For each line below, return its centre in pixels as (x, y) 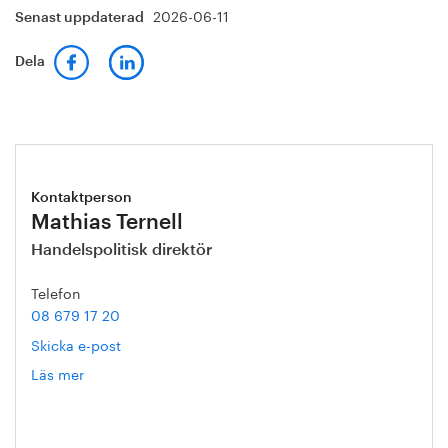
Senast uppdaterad (81, 18)
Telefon (56, 292)
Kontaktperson (81, 198)
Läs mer (57, 373)
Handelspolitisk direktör (121, 250)
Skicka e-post (76, 344)
